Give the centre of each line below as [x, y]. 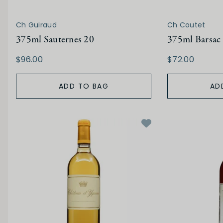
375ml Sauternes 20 [55, 40]
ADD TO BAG [84, 86]
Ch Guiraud [36, 25]
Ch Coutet [186, 25]
